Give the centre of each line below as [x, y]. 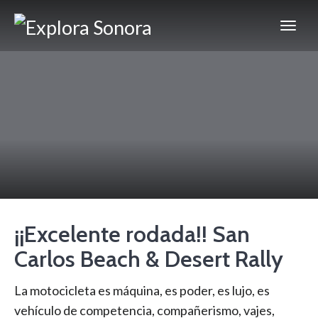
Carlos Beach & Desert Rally [149, 259]
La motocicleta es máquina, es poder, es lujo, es [142, 290]
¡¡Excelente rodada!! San [132, 234]
